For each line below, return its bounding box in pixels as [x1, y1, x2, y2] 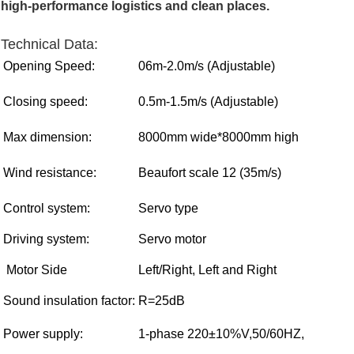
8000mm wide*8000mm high [138, 130, 299, 145]
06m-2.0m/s [138, 59, 207, 73]
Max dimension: [3, 130, 92, 145]
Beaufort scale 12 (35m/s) [138, 166, 281, 180]
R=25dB [138, 294, 185, 308]
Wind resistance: [3, 166, 96, 180]
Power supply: [3, 327, 83, 341]
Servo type [138, 201, 198, 216]
